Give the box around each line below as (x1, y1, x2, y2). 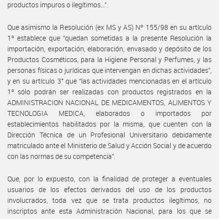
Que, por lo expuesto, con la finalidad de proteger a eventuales (7, 174, 212, 183)
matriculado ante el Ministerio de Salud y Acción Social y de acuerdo (7, 140, 212, 150)
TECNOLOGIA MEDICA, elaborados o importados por (7, 108, 212, 118)
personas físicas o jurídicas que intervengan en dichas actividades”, (7, 65, 212, 75)
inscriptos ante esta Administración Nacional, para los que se (7, 206, 212, 216)
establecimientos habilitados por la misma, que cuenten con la (7, 119, 212, 129)
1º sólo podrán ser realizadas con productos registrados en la (7, 87, 212, 96)
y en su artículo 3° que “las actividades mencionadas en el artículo (7, 76, 212, 86)
